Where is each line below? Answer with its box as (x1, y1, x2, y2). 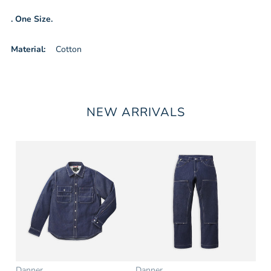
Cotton (56, 44, 82, 55)
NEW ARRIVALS (86, 104, 185, 120)
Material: (11, 44, 45, 55)
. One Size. (11, 13, 55, 25)
